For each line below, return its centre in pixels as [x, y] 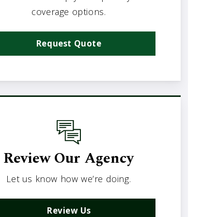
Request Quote [69, 44]
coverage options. [69, 12]
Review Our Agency [69, 159]
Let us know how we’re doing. [69, 179]
